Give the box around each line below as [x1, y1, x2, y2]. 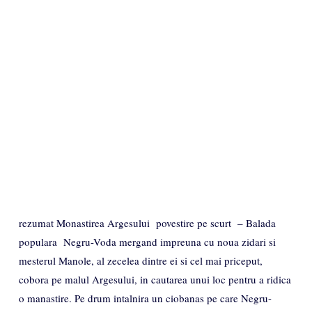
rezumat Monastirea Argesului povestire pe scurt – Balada [19, 216, 276, 230]
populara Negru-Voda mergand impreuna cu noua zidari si [19, 235, 276, 249]
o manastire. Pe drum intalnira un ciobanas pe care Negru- [19, 291, 272, 305]
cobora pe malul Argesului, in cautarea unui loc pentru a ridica [19, 272, 291, 286]
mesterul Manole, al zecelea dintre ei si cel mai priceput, [19, 253, 263, 267]
